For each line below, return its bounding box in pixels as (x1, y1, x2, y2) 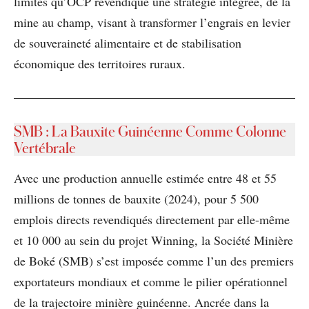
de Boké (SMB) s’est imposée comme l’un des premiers (14, 252, 294, 269)
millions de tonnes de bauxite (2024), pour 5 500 (14, 190, 259, 207)
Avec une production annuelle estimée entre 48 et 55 (14, 169, 277, 186)
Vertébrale (14, 139, 76, 156)
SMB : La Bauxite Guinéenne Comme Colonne (14, 122, 286, 139)
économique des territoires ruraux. (14, 54, 186, 72)
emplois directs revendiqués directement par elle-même (14, 210, 290, 228)
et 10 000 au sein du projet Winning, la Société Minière (14, 231, 293, 248)
